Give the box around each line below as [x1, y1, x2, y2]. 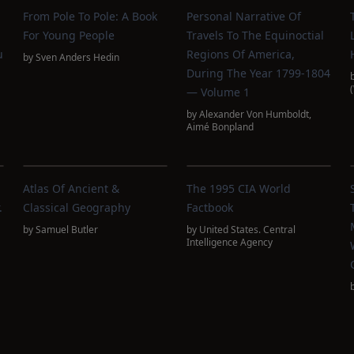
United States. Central [198, 223, 296, 236]
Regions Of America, [186, 47, 295, 62]
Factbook [186, 200, 233, 215]
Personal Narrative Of [186, 9, 301, 24]
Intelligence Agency [186, 235, 273, 249]
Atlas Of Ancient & [23, 181, 120, 196]
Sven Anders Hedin [36, 51, 120, 64]
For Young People [23, 28, 115, 43]
